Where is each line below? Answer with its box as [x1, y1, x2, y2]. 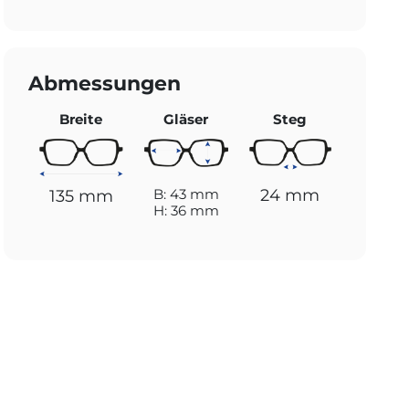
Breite [59, 110, 103, 128]
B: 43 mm [152, 185, 219, 204]
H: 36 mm [152, 202, 219, 220]
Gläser [163, 110, 209, 128]
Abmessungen [28, 71, 182, 95]
